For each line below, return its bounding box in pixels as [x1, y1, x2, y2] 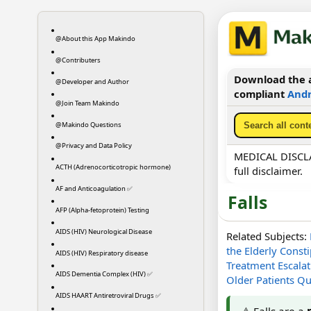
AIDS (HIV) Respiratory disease [55, 248, 148, 258]
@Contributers [55, 56, 101, 65]
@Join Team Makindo [55, 98, 119, 108]
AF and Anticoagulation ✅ [55, 184, 133, 194]
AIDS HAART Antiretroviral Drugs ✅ [55, 291, 161, 301]
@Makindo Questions [55, 119, 121, 129]
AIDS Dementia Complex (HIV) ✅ [55, 269, 153, 279]
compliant [233, 86, 287, 101]
